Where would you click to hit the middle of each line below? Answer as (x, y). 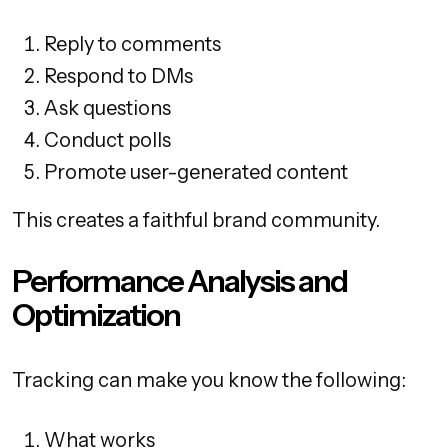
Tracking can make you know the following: (209, 380)
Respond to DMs (118, 76)
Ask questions (107, 108)
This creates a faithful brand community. (196, 220)
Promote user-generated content (196, 172)
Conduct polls (107, 140)
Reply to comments (132, 44)
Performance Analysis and (179, 281)
